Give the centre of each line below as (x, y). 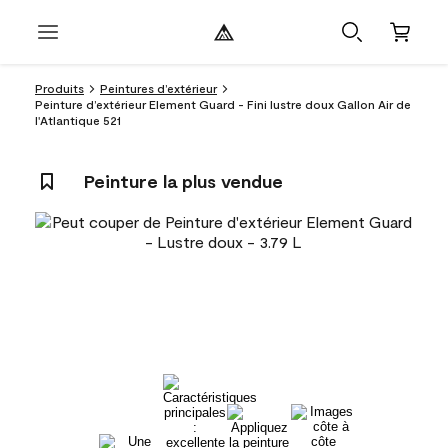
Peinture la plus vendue (183, 181)
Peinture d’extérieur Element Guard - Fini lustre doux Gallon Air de (223, 104)
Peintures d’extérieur (158, 88)
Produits (59, 88)
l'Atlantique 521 (78, 120)
